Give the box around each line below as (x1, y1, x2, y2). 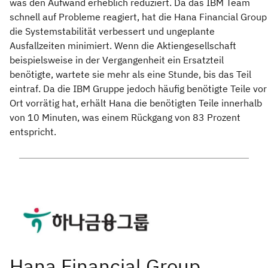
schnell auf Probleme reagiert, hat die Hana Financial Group (10, 11, 267, 23)
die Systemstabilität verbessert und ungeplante (10, 25, 215, 38)
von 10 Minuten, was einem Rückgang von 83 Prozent (10, 111, 240, 124)
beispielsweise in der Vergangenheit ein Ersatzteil (10, 54, 224, 66)
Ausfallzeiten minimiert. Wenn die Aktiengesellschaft (10, 39, 236, 52)
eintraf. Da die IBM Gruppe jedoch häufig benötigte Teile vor (10, 83, 267, 95)
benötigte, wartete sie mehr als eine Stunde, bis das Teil (10, 68, 251, 81)
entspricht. (10, 126, 59, 138)
